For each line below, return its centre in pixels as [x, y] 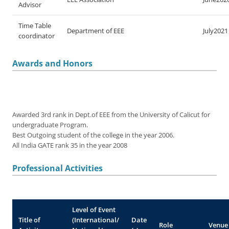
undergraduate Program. [50, 125]
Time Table [35, 26]
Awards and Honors [52, 63]
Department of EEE [96, 31]
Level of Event [94, 210]
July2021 [215, 31]
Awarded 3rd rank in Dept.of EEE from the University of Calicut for [111, 115]
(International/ [96, 220]
